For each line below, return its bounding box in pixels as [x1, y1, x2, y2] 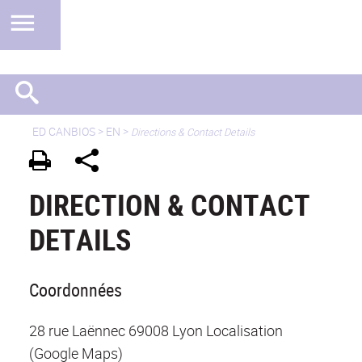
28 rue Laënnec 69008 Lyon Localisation [29, 321, 283, 341]
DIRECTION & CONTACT [29, 185, 310, 225]
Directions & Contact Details [131, 125, 255, 139]
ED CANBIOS [32, 124, 95, 139]
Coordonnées [29, 278, 122, 302]
